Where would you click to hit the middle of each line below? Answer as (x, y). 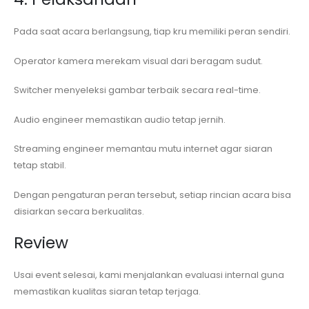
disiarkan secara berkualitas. (79, 211)
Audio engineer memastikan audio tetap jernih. (120, 119)
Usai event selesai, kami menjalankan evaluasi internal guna (149, 275)
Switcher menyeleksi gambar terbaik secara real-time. (137, 90)
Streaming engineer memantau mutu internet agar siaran (143, 149)
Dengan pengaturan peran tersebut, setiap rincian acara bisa (152, 195)
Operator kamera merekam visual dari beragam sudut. (138, 61)
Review (41, 242)
